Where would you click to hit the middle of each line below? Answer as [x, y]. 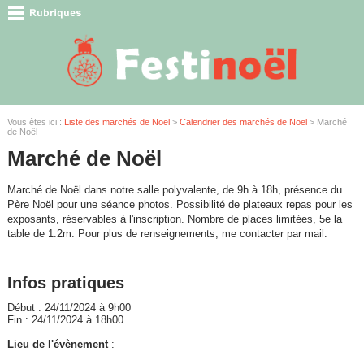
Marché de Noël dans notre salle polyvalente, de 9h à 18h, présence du [174, 189]
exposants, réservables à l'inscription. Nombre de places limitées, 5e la [174, 219]
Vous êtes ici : [35, 121]
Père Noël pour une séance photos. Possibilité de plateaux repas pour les [180, 204]
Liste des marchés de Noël [117, 121]
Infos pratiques [65, 282]
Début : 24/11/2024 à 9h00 [69, 307]
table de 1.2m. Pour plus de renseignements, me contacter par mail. [167, 233]
